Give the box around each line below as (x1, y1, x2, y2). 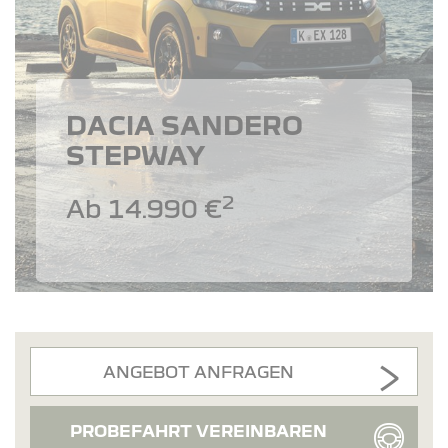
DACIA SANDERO (65, 108, 303, 139)
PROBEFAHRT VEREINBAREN (70, 420, 327, 440)
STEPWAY (65, 138, 205, 169)
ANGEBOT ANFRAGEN (103, 361, 294, 381)
